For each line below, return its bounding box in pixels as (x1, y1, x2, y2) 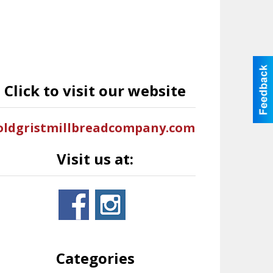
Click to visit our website (4, 80, 186, 101)
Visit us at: (57, 149, 134, 169)
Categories (55, 248, 135, 268)
